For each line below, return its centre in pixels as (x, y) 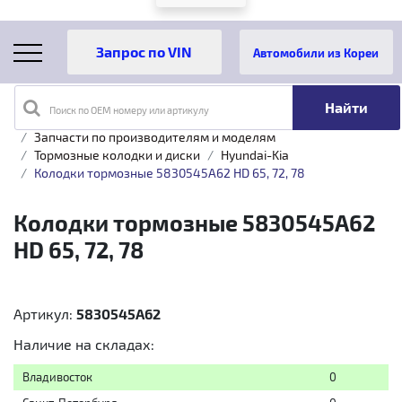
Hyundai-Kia (255, 155)
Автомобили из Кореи (316, 52)
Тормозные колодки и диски (117, 155)
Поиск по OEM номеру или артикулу (129, 110)
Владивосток (57, 377)
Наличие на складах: (84, 344)
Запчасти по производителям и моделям (155, 137)
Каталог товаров (131, 119)
